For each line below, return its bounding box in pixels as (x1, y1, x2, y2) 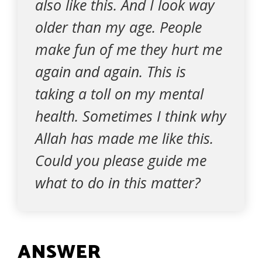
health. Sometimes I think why (35, 106, 226, 126)
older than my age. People (35, 17, 202, 37)
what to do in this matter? (35, 173, 201, 192)
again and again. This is (35, 61, 186, 81)
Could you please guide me (35, 150, 206, 170)
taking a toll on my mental (35, 84, 204, 104)
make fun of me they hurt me (35, 39, 222, 59)
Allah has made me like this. (35, 128, 213, 148)
